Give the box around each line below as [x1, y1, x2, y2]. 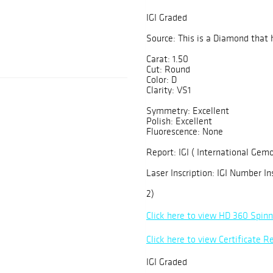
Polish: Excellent [146, 115, 212, 127]
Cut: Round [146, 63, 190, 76]
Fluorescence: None [146, 126, 223, 138]
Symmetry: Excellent [146, 105, 229, 117]
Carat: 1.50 [146, 53, 188, 65]
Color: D [146, 74, 177, 86]
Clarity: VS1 [146, 84, 191, 96]
